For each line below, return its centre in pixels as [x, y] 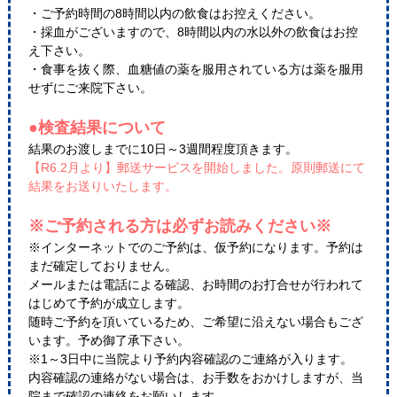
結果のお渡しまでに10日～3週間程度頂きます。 [163, 149]
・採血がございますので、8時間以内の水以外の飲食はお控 [193, 32]
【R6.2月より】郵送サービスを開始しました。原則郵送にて [196, 168]
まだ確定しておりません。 [102, 266]
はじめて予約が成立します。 [109, 304]
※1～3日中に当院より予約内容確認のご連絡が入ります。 [190, 359]
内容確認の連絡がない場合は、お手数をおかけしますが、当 [195, 378]
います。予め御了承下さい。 [109, 341]
